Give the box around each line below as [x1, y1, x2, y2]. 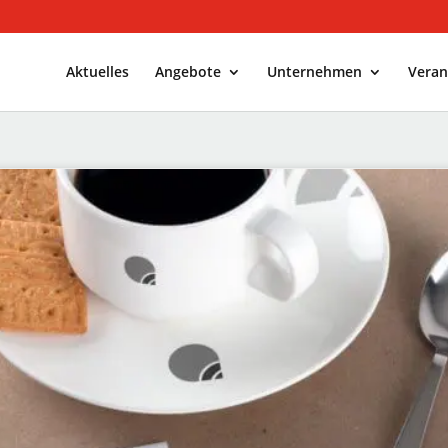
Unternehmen [266, 61, 362, 81]
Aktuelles [65, 61, 129, 81]
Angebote [154, 61, 221, 81]
